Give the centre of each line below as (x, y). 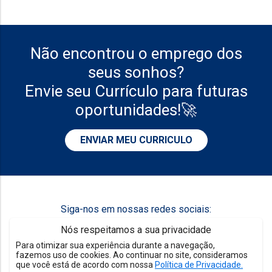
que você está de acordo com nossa (85, 265)
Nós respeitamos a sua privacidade (136, 230)
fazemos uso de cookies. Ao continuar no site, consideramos (132, 255)
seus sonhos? (136, 72)
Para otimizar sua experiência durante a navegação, (115, 245)
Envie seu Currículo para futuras (136, 91)
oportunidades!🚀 (136, 110)
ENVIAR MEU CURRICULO (136, 140)
